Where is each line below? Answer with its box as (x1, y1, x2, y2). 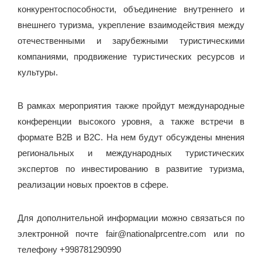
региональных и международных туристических (18, 148, 244, 158)
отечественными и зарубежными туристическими (18, 36, 244, 46)
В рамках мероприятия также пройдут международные (18, 101, 244, 111)
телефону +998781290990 (18, 244, 121, 254)
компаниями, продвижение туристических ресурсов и (18, 51, 244, 61)
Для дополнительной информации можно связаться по (18, 213, 244, 223)
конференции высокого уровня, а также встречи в (18, 116, 244, 126)
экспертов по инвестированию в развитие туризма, (18, 164, 244, 174)
